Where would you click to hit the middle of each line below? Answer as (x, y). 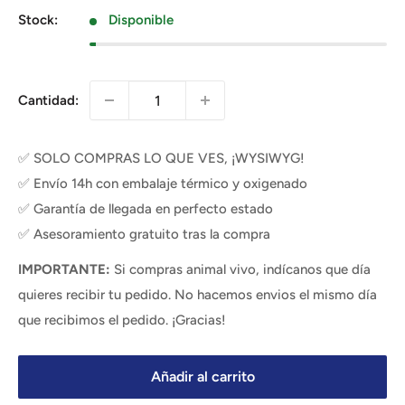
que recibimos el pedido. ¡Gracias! (122, 320)
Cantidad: (48, 100)
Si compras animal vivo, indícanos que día (242, 269)
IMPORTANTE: (66, 269)
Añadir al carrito (202, 376)
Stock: (38, 20)
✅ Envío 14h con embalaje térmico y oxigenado (163, 184)
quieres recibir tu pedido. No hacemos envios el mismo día (198, 294)
